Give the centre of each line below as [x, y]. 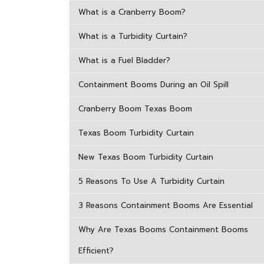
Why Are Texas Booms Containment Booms [163, 230]
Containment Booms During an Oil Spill [154, 85]
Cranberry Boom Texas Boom [135, 109]
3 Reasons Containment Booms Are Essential [166, 205]
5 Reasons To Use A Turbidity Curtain [151, 181]
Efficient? [96, 251]
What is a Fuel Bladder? [124, 60]
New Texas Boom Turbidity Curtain [146, 157]
